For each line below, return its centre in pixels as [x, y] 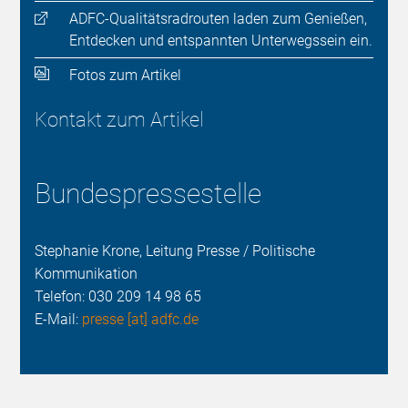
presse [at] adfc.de [141, 320]
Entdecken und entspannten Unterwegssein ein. [220, 40]
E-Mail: [59, 320]
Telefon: [62, 297]
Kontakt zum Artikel [120, 120]
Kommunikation [87, 274]
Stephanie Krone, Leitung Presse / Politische [175, 251]
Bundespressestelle [148, 194]
